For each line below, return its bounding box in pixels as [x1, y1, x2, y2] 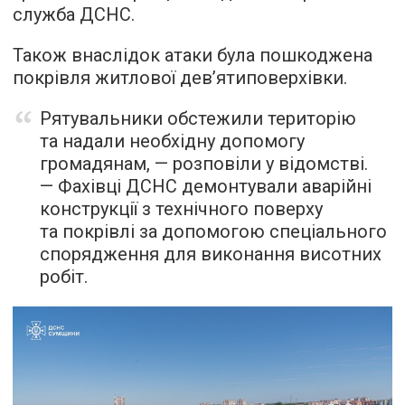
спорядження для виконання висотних [40, 243, 381, 265]
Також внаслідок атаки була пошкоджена [13, 44, 372, 66]
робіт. [40, 266, 88, 287]
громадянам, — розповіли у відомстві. [40, 153, 368, 174]
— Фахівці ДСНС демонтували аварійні [40, 175, 372, 197]
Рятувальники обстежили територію [40, 108, 356, 129]
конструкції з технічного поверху [40, 198, 323, 220]
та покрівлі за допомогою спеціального [40, 221, 387, 242]
